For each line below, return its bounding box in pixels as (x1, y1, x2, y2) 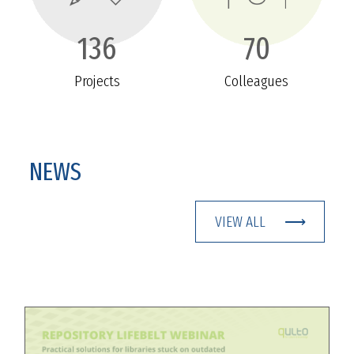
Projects (74, 72, 121, 91)
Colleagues (224, 72, 289, 91)
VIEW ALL (214, 213, 265, 232)
